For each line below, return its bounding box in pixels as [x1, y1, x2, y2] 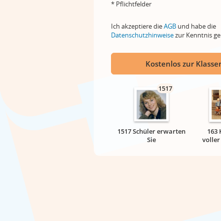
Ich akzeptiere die [111, 22, 164, 31]
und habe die [176, 22, 216, 31]
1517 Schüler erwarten [117, 127, 185, 136]
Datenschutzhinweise [111, 31, 174, 39]
